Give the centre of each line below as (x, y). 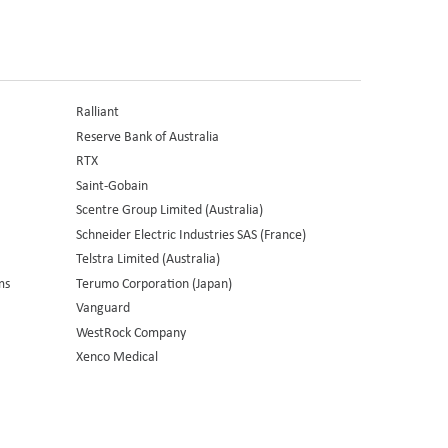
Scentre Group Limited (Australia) (169, 209)
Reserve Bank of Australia (147, 135)
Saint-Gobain (111, 184)
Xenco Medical (116, 356)
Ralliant (97, 111)
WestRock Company (130, 331)
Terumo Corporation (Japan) (153, 282)
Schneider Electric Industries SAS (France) (190, 233)
